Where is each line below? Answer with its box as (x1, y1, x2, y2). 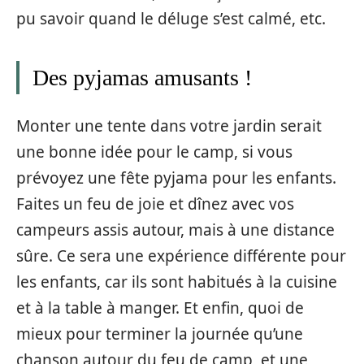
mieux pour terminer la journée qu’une (16, 323, 303, 344)
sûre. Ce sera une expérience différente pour (16, 245, 346, 266)
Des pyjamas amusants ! (32, 65, 252, 91)
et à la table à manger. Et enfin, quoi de (16, 297, 304, 318)
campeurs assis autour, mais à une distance (16, 219, 335, 240)
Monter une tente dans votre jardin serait (16, 115, 322, 136)
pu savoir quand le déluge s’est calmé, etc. (16, 8, 326, 30)
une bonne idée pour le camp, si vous (16, 141, 292, 162)
